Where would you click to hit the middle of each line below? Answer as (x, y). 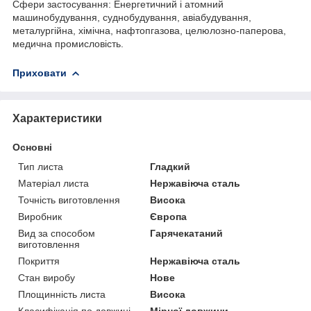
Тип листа (41, 166)
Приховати (40, 73)
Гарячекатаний (187, 233)
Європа (169, 216)
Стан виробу (47, 277)
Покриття (39, 261)
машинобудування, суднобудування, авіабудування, (132, 17)
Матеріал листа (53, 183)
